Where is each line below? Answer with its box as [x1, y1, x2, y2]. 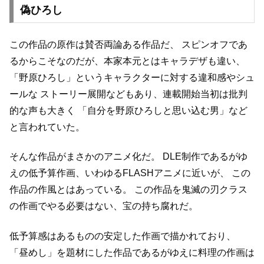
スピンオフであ [179, 39, 247, 50]
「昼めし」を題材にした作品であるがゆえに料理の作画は [9, 247, 255, 258]
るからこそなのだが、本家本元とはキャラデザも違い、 [9, 56, 245, 67]
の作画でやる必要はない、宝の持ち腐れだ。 [9, 201, 198, 212]
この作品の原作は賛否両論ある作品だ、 [9, 39, 179, 50]
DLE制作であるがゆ [160, 151, 247, 162]
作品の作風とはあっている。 [9, 184, 132, 195]
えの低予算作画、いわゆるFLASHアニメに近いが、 [9, 168, 229, 179]
